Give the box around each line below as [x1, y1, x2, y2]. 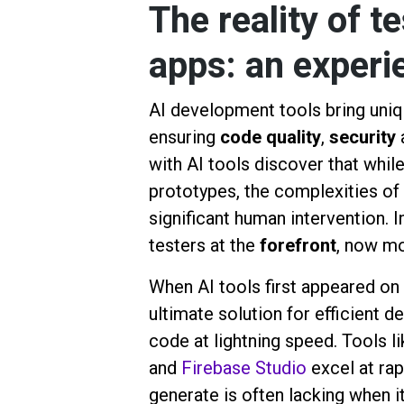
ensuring [148, 126, 220, 149]
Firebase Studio [180, 357, 311, 380]
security [328, 126, 396, 149]
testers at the [148, 234, 260, 257]
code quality [219, 126, 321, 149]
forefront [259, 234, 336, 257]
